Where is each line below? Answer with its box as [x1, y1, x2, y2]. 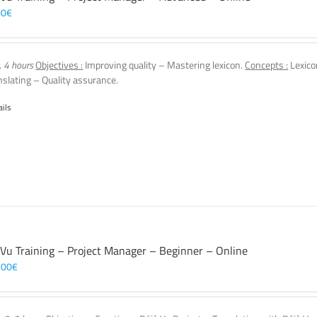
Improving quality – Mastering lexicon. [83, 57, 246, 72]
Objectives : [35, 57, 83, 72]
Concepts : [245, 57, 289, 72]
